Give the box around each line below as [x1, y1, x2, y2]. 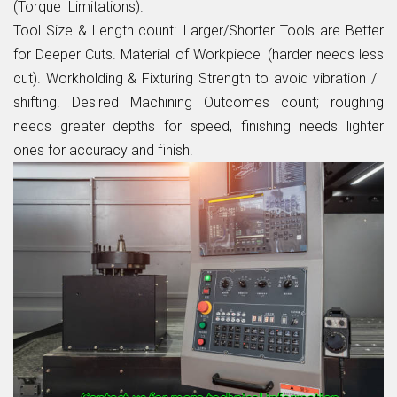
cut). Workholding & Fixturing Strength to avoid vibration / [13, 69, 384, 87]
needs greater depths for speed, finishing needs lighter [13, 117, 384, 135]
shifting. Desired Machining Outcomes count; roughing [13, 93, 384, 111]
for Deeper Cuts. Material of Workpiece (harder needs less [13, 45, 384, 63]
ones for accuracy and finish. [13, 141, 193, 159]
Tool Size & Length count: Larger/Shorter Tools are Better [13, 21, 384, 39]
